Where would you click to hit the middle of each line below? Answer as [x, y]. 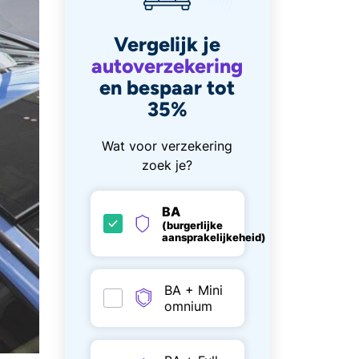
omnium [188, 306]
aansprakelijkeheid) [214, 237]
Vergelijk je [167, 44]
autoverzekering [167, 65]
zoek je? [167, 165]
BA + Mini [193, 290]
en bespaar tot [167, 87]
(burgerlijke [193, 225]
